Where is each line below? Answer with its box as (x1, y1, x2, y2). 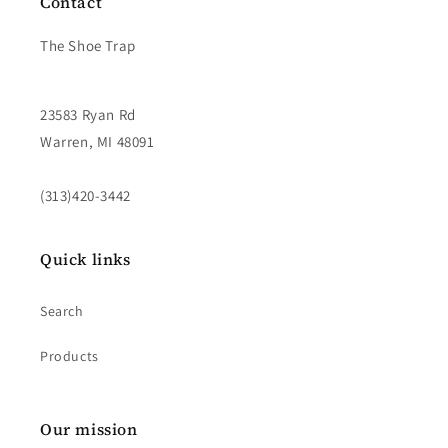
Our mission (40, 418, 138, 441)
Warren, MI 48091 (40, 132, 155, 152)
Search (40, 302, 84, 321)
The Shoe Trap (40, 36, 136, 56)
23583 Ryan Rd (40, 105, 136, 125)
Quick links (40, 248, 131, 271)
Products (40, 347, 99, 366)
